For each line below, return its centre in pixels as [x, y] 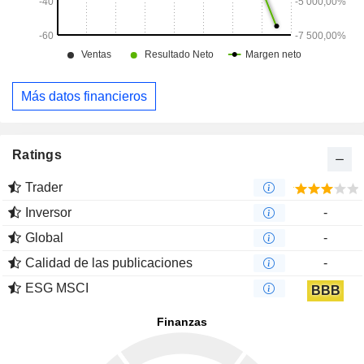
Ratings [37, 155]
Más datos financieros [84, 96]
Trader [44, 188]
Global [44, 238]
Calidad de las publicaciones [109, 263]
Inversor [48, 213]
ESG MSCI [57, 288]
